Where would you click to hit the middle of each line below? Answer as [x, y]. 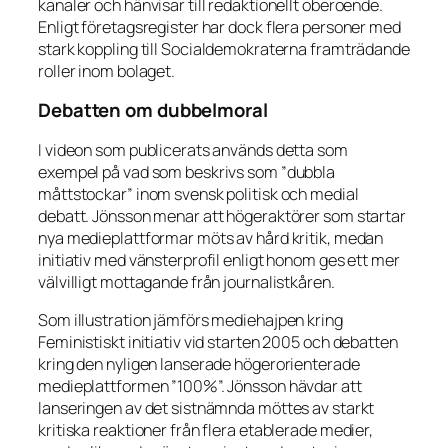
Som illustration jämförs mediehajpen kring [190, 319]
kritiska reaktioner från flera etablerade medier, [206, 429]
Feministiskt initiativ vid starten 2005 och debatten [218, 341]
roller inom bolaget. [106, 70]
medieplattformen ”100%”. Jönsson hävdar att [200, 385]
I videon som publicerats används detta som [193, 149]
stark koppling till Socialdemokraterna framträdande [224, 48]
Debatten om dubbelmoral [153, 110]
